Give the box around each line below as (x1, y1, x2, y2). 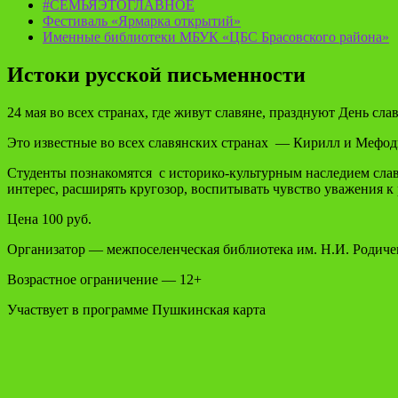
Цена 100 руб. (7, 211, 92, 227)
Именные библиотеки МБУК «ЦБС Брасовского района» (43, 29, 389, 44)
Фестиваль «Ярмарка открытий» (43, 13, 241, 28)
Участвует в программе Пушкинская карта (7, 301, 266, 317)
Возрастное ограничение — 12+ (7, 271, 202, 287)
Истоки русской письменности (7, 62, 306, 86)
